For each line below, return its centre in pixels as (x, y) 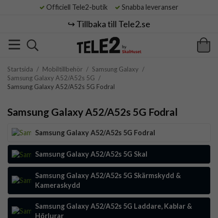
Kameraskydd (58, 185)
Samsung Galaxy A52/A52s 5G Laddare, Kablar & (114, 206)
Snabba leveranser (149, 7)
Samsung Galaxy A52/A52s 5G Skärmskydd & (108, 175)
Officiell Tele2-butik (79, 7)
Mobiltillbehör (63, 69)
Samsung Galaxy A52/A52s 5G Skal (91, 154)
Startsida (20, 69)
